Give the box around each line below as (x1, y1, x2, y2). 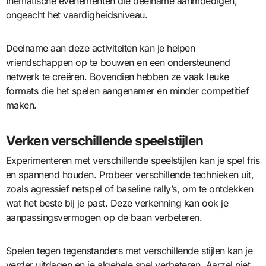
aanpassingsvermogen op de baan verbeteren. (5, 211, 202, 224)
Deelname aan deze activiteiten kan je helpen (5, 42, 195, 54)
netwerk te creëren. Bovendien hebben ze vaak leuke (5, 70, 229, 83)
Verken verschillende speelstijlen (5, 132, 203, 148)
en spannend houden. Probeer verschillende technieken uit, (5, 169, 254, 181)
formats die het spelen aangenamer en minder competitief (5, 84, 249, 97)
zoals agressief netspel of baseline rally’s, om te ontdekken (5, 183, 254, 195)
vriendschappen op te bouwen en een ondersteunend (5, 56, 230, 68)
